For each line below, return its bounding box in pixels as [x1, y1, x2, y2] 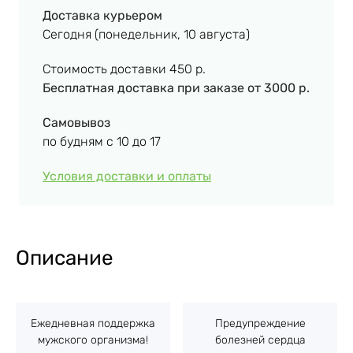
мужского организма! [37, 333, 148, 347]
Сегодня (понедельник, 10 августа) [43, 26, 250, 42]
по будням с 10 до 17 [43, 133, 161, 149]
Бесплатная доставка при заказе [43, 80, 247, 95]
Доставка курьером [43, 7, 162, 23]
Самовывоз [43, 114, 110, 130]
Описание [16, 245, 113, 270]
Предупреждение [214, 316, 306, 330]
